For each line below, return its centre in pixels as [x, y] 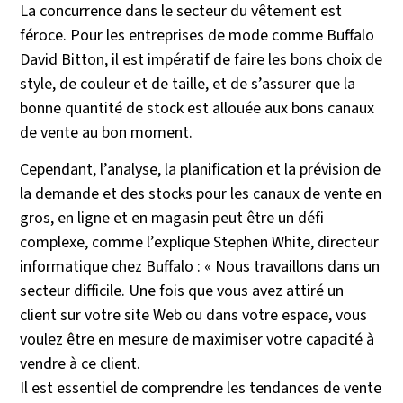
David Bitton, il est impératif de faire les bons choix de [201, 60]
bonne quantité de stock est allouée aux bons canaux [197, 109]
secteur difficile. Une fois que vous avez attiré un [182, 291]
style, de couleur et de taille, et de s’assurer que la [188, 85]
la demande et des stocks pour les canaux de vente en [201, 194]
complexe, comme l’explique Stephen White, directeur [200, 243]
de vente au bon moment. [107, 133]
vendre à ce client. [81, 364]
